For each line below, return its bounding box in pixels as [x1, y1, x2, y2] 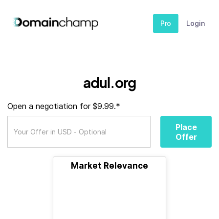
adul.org [83, 74, 136, 91]
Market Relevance [71, 161, 148, 171]
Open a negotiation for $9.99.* [7, 101, 120, 111]
